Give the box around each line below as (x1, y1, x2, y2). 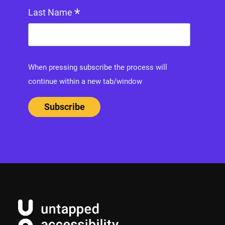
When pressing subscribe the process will (28, 63, 167, 72)
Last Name (28, 7, 74, 18)
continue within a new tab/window (28, 77, 142, 86)
